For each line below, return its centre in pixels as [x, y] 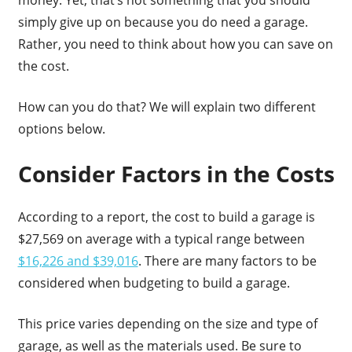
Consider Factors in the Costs [176, 173]
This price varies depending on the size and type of [167, 323]
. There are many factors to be [227, 260]
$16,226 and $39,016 [78, 260]
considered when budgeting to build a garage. [155, 282]
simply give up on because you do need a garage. [163, 22]
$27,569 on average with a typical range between [161, 238]
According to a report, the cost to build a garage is [166, 216]
